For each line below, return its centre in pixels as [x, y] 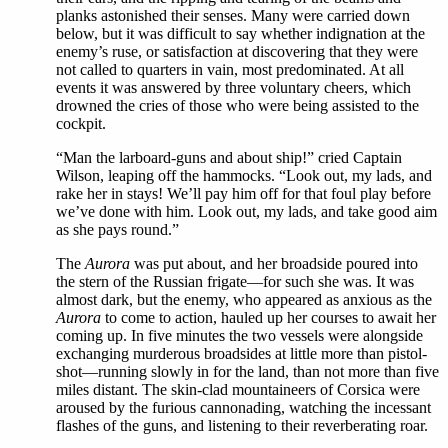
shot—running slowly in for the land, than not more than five [247, 371]
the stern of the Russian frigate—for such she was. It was [235, 281]
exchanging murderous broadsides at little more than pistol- [241, 353]
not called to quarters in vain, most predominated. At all [230, 69]
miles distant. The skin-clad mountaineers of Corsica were [238, 389]
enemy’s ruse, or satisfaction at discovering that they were [237, 51]
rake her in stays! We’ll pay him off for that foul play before [243, 193]
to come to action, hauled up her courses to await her [268, 317]
